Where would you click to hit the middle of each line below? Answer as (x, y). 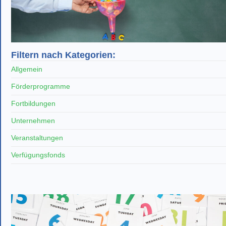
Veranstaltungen (37, 138)
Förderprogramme (41, 87)
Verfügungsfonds (38, 155)
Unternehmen (33, 121)
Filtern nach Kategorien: (63, 55)
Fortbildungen (33, 104)
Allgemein (27, 69)
